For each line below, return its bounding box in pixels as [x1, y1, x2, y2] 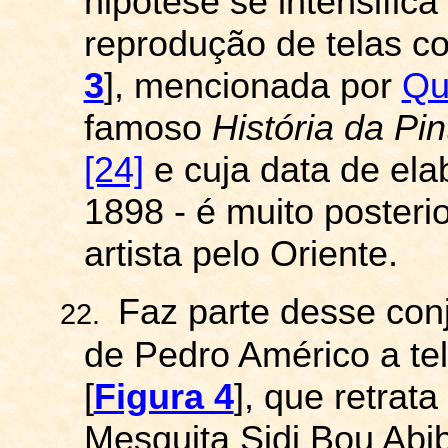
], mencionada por [103, 66, 402, 106]
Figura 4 [93, 377, 234, 417]
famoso [83, 108, 212, 148]
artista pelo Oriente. [83, 234, 398, 274]
